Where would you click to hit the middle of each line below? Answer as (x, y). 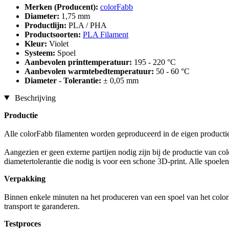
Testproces (22, 223)
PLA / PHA (88, 25)
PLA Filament (106, 34)
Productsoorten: (54, 34)
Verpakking (25, 178)
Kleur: (37, 43)
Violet (59, 43)
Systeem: (41, 53)
